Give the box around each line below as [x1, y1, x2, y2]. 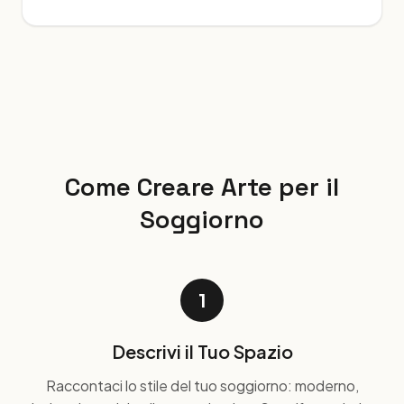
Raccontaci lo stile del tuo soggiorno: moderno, [45, 376, 359, 395]
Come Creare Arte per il [65, 170, 339, 203]
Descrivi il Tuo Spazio [111, 340, 293, 363]
